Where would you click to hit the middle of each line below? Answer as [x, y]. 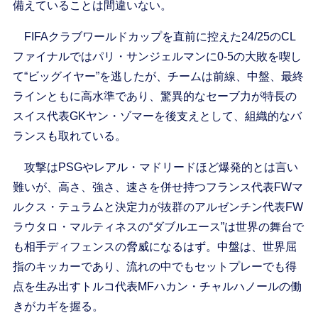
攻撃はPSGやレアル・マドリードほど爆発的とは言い [155, 168]
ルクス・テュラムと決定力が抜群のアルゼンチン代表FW [158, 207]
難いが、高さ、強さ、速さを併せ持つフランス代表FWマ [158, 187]
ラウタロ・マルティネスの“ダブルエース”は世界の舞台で [158, 227]
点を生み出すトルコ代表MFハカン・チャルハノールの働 [157, 287]
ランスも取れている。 [69, 136]
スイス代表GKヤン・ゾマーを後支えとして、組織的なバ [157, 116]
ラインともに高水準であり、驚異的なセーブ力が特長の [154, 97]
